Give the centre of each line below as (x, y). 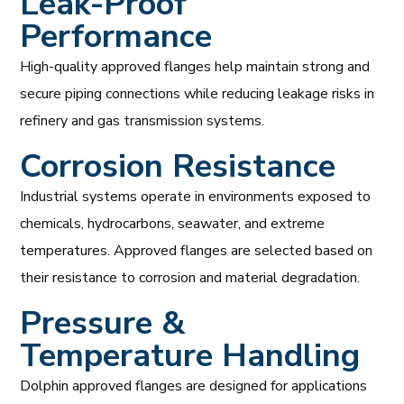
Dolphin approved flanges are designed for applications (194, 386)
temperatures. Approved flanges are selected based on (197, 250)
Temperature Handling (190, 355)
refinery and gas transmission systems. (142, 120)
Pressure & (103, 323)
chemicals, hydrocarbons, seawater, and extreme (173, 223)
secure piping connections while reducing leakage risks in (197, 93)
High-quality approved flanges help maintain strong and (195, 66)
